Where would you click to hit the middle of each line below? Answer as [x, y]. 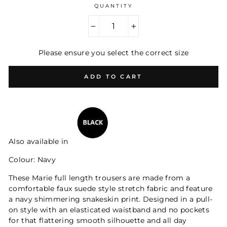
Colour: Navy [32, 160]
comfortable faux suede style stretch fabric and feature [111, 189]
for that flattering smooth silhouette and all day [98, 221]
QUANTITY [113, 6]
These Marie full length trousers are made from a [100, 178]
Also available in [40, 142]
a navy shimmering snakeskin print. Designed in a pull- [111, 199]
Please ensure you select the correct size [113, 53]
